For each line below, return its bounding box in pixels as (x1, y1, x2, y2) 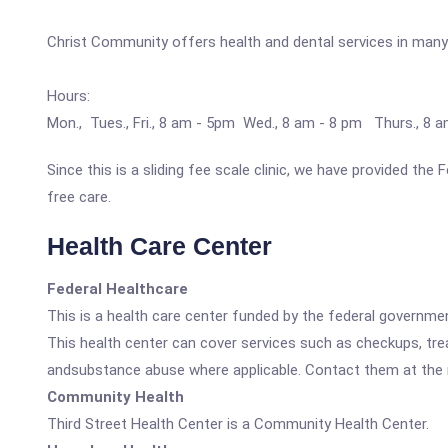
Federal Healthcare (47, 280, 188, 298)
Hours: (47, 87, 90, 105)
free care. (47, 188, 111, 206)
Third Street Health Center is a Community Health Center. (47, 415, 429, 433)
